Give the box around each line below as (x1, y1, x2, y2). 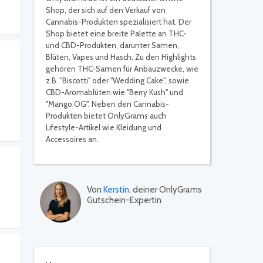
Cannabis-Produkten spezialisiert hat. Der (46, 17, 191, 26)
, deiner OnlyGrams (129, 184, 202, 195)
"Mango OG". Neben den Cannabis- (46, 99, 169, 109)
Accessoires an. (46, 134, 99, 144)
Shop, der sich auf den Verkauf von (46, 5, 166, 15)
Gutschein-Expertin (87, 195, 161, 205)
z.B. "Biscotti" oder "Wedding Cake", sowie (46, 76, 189, 85)
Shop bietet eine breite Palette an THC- (46, 29, 187, 38)
